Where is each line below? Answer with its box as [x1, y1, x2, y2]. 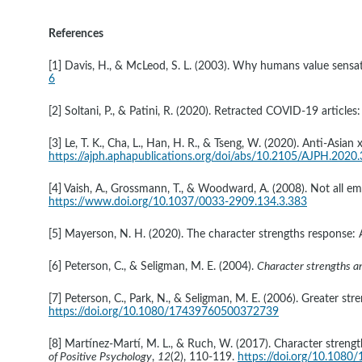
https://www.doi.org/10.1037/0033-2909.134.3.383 [48, 196, 307, 208]
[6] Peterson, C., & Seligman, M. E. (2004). [48, 261, 257, 272]
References [48, 28, 103, 40]
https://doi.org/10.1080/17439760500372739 [48, 306, 279, 318]
